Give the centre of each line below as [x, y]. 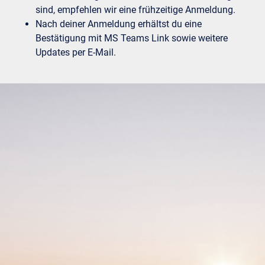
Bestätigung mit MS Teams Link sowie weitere [132, 38]
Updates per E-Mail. [76, 52]
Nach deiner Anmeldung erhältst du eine [119, 24]
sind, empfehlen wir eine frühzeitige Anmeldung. [135, 9]
